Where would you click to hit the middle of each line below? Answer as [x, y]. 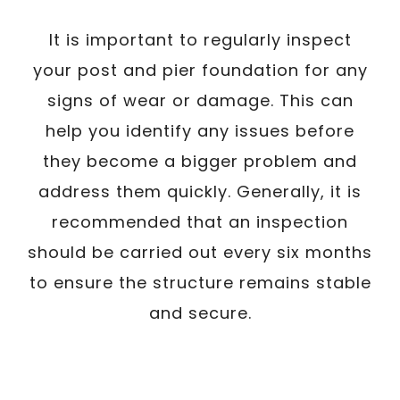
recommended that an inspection [200, 221]
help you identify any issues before [200, 130]
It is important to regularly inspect [200, 39]
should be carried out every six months [200, 252]
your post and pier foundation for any [200, 70]
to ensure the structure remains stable [200, 282]
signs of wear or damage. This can [200, 100]
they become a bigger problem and [200, 161]
